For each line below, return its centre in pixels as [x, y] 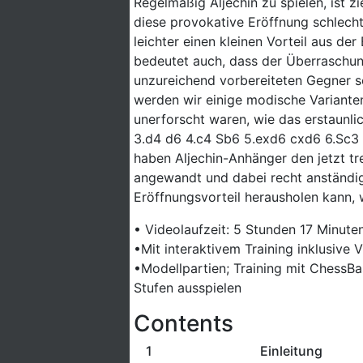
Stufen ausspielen [188, 288]
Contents [184, 323]
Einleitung [291, 351]
